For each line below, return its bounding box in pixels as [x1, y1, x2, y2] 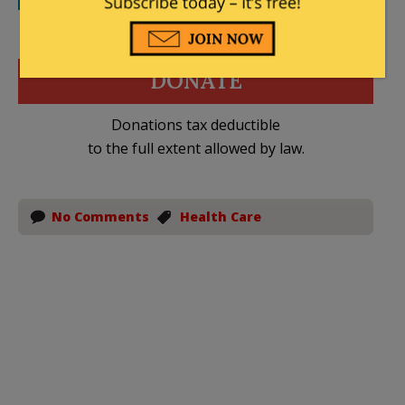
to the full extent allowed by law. [87, 137, 305, 158]
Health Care [180, 207, 261, 225]
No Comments [52, 207, 149, 225]
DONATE [149, 66, 242, 95]
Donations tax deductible [111, 114, 280, 135]
